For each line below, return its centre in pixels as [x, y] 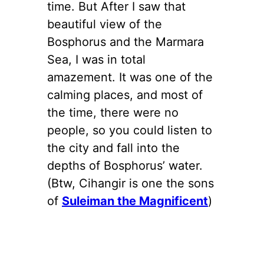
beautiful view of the [105, 24]
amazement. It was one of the [130, 77]
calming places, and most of [125, 95]
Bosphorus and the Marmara [126, 42]
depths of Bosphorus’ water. [125, 166]
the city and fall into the [113, 148]
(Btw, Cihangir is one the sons [131, 184]
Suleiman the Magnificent [135, 201]
